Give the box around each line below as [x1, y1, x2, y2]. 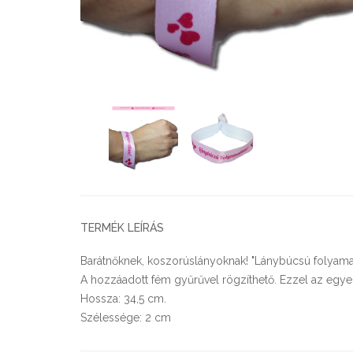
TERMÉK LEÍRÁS [80, 221, 164, 234]
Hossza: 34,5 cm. [80, 292, 166, 305]
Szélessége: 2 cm [80, 310, 171, 324]
